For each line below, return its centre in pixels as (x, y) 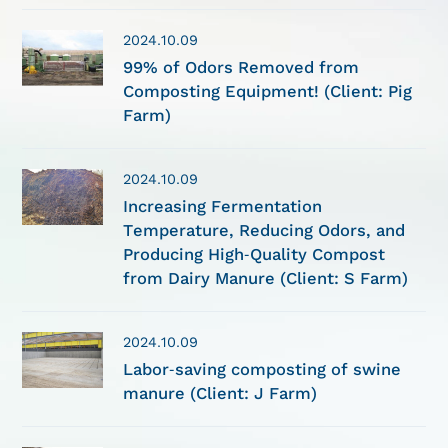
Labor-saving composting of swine (262, 369)
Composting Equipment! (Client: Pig (268, 91)
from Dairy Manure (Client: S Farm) (266, 278)
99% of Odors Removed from (241, 67)
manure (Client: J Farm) (220, 393)
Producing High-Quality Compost (254, 254)
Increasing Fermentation (223, 206)
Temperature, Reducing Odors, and (264, 230)
